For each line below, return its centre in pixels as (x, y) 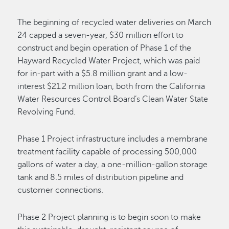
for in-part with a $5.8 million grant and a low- (103, 74)
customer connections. (61, 190)
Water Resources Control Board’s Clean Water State (113, 99)
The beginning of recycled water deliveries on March (114, 22)
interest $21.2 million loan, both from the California (111, 86)
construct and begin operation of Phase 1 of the (105, 48)
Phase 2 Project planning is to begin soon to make (109, 217)
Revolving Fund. (47, 112)
